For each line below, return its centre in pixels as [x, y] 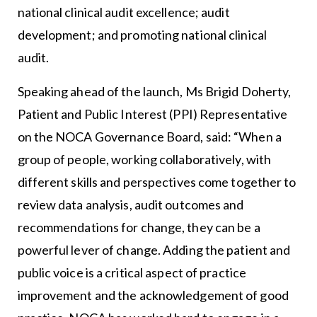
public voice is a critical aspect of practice [132, 272]
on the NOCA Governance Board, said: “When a [149, 136]
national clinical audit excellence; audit [123, 12]
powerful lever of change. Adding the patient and [154, 249]
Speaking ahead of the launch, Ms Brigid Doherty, [154, 91]
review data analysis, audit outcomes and [131, 204]
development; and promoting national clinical [142, 34]
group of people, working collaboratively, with [144, 159]
